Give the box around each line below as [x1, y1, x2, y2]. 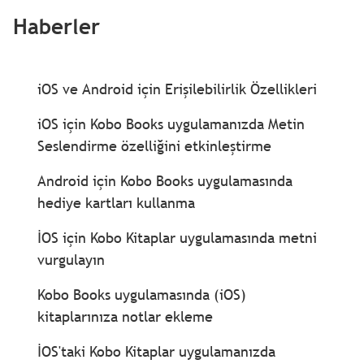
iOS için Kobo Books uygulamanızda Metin [37, 115, 305, 133]
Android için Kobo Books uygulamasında [37, 171, 292, 190]
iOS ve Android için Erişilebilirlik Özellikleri [37, 80, 317, 98]
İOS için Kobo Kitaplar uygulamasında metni [37, 228, 317, 247]
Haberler [12, 13, 100, 40]
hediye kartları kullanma [37, 193, 195, 212]
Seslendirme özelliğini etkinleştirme [37, 136, 271, 155]
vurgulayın [37, 250, 105, 269]
